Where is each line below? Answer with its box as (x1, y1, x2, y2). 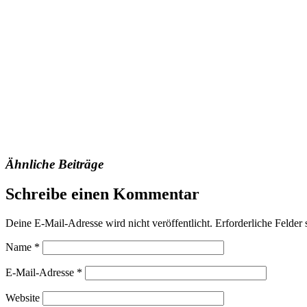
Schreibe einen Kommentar (5, 185, 199, 204)
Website (5, 292, 40, 304)
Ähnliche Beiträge (5, 156, 103, 171)
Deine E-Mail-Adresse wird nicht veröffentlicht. (5, 217, 212, 230)
